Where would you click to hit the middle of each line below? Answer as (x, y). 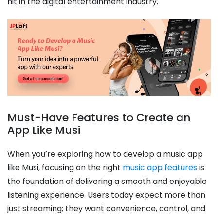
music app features (160, 167)
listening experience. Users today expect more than (106, 195)
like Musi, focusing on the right (65, 167)
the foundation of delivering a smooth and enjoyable (107, 181)
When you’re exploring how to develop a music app (105, 154)
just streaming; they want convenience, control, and (106, 208)
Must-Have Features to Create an (99, 117)
